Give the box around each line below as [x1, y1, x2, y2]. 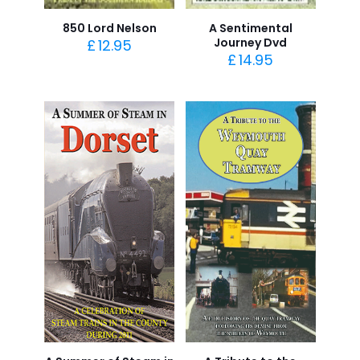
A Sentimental [208, 20, 292, 36]
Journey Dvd [214, 35, 288, 51]
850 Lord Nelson [62, 20, 157, 36]
